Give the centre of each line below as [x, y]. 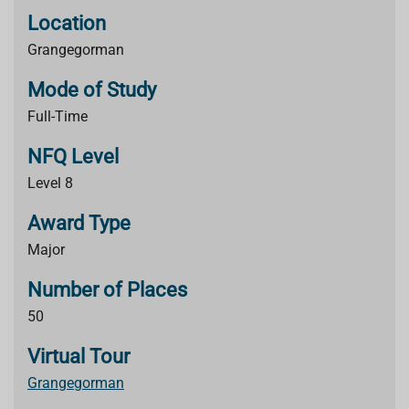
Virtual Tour [79, 357]
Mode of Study [92, 90]
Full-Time [58, 116]
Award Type [79, 223]
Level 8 [50, 183]
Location [67, 23]
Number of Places [107, 290]
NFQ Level [73, 157]
